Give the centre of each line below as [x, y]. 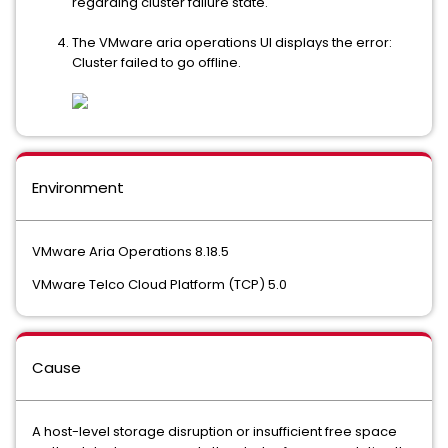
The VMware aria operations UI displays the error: [232, 42]
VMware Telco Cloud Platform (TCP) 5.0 [159, 284]
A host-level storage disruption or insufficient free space [214, 431]
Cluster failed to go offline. [156, 62]
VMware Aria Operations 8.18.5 [130, 251]
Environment [78, 187]
